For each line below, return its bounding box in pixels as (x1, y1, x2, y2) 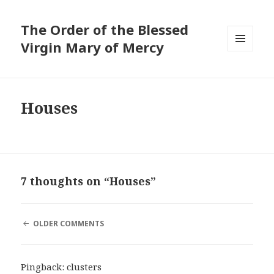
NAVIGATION (20, 229, 71, 240)
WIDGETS (228, 72, 264, 83)
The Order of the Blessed (21, 20, 189, 39)
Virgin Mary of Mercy (21, 38, 165, 57)
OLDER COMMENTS (32, 218, 104, 229)
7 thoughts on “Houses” (21, 174, 157, 189)
